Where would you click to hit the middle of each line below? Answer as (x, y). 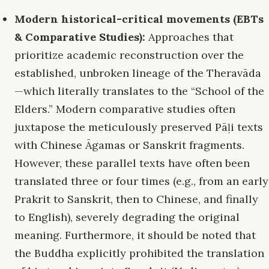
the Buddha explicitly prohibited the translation (139, 253)
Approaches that (189, 37)
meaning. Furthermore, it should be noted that (135, 235)
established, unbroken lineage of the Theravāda (138, 73)
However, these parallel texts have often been (132, 163)
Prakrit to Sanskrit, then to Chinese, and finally (136, 199)
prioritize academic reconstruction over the (129, 55)
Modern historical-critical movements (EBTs (139, 19)
